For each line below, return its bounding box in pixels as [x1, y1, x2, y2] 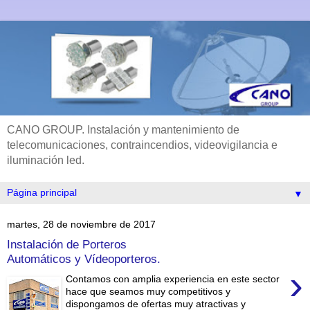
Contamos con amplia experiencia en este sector [66, 273, 280, 284]
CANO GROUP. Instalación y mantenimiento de [7, 123, 239, 136]
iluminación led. [7, 154, 84, 166]
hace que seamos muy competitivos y [66, 285, 231, 297]
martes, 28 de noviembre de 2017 [7, 219, 156, 230]
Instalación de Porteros [7, 237, 127, 252]
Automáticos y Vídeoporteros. [7, 252, 161, 266]
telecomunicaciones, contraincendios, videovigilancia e [7, 138, 277, 151]
